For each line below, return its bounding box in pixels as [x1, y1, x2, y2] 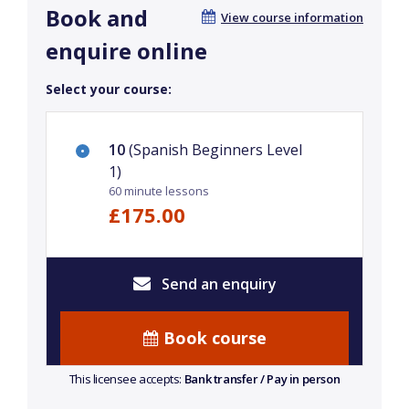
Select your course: [46, 80, 172, 99]
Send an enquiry [157, 274, 277, 295]
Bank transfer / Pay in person [184, 371, 341, 388]
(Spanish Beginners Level [125, 140, 302, 161]
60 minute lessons [109, 183, 209, 200]
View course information [221, 9, 363, 26]
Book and [46, 3, 148, 34]
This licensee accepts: [68, 371, 184, 388]
